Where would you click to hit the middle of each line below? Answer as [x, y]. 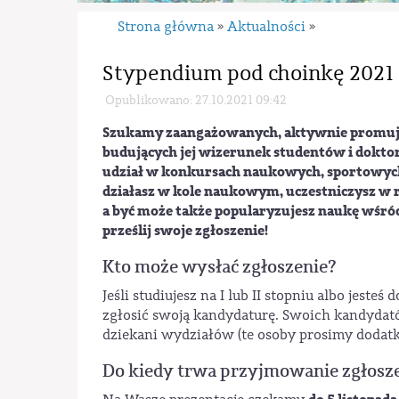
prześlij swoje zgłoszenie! [185, 230]
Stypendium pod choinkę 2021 [248, 73]
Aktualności [267, 27]
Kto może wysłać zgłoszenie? [220, 267]
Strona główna [166, 27]
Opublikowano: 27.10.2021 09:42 [195, 100]
